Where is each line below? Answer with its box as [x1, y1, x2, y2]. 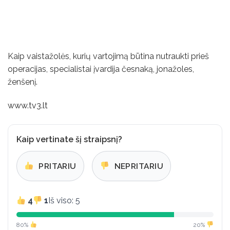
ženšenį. [8, 76, 37, 87]
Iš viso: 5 [48, 196, 81, 206]
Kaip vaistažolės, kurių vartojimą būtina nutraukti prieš [8, 51, 209, 61]
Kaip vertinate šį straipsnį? [16, 134, 122, 144]
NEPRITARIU [112, 161, 164, 171]
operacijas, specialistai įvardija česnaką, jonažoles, [8, 64, 194, 74]
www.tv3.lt [8, 100, 48, 110]
